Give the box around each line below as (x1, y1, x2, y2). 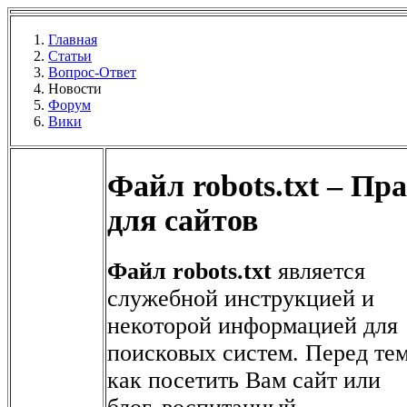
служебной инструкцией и (107, 284, 374, 312)
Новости (48, 81, 102, 96)
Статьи (48, 48, 92, 64)
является (272, 257, 365, 284)
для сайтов (107, 203, 258, 238)
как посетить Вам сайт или (107, 366, 381, 393)
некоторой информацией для (107, 312, 398, 339)
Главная (48, 32, 97, 47)
